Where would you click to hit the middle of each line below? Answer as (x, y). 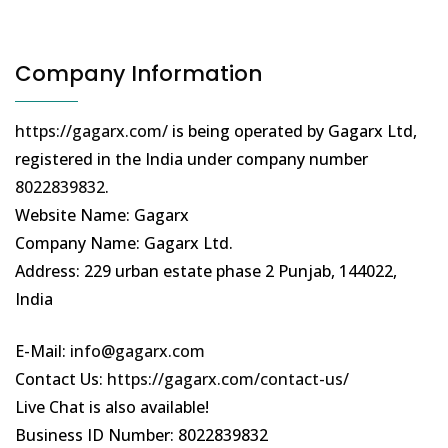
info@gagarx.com (137, 351)
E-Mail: (42, 351)
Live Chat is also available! (112, 407)
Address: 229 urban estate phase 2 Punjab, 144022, (206, 271)
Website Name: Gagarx (102, 215)
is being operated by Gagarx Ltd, (292, 131)
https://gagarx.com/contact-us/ (228, 379)
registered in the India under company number (191, 159)
